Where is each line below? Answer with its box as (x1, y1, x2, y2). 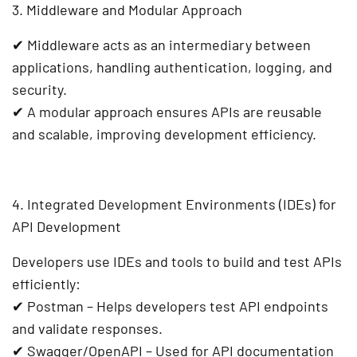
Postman (27, 297, 84, 316)
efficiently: (12, 275, 80, 293)
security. (12, 80, 67, 99)
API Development (12, 218, 121, 236)
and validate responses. (12, 320, 163, 338)
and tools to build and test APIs (142, 253, 342, 271)
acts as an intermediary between (100, 36, 311, 54)
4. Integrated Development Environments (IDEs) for (12, 195, 336, 214)
